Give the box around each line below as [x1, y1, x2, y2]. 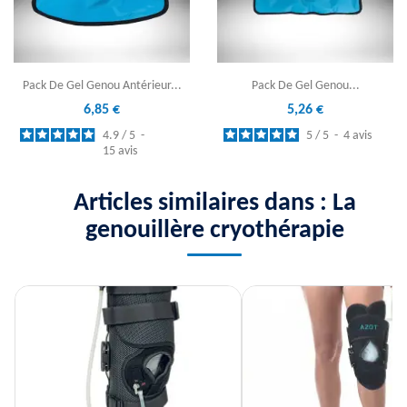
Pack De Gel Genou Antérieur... [22, 79, 182, 94]
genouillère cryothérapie [84, 218, 344, 244]
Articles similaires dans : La [73, 191, 356, 217]
